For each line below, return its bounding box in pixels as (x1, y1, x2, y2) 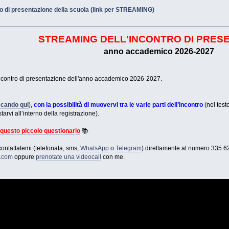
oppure (13, 153, 36, 161)
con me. (101, 153, 125, 161)
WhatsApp (80, 145, 109, 152)
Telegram (116, 145, 142, 152)
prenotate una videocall (36, 153, 102, 161)
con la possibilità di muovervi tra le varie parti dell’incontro (34, 101, 203, 108)
